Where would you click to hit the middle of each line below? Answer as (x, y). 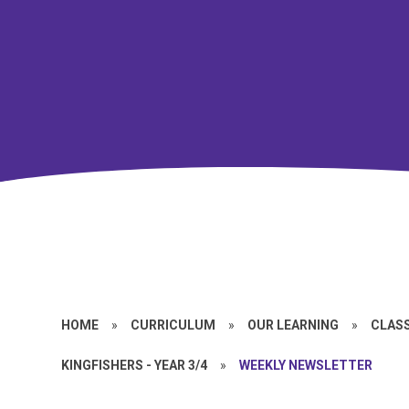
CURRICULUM (173, 325)
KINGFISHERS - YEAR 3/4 (135, 365)
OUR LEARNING (294, 325)
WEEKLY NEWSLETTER (306, 365)
